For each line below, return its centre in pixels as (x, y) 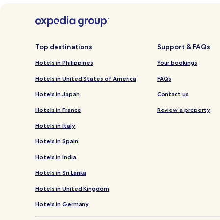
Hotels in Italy (55, 126)
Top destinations (64, 47)
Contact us (173, 94)
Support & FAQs (184, 47)
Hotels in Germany (62, 204)
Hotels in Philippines (64, 63)
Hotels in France (58, 110)
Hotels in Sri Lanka (61, 173)
